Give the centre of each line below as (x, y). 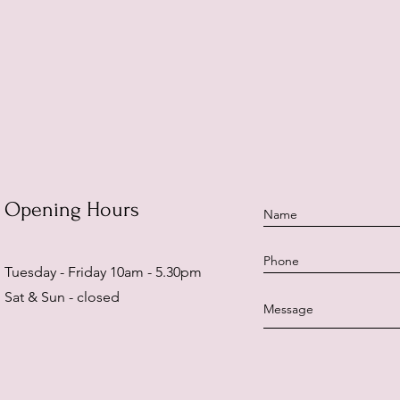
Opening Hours (72, 209)
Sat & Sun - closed (62, 296)
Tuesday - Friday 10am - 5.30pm (103, 271)
